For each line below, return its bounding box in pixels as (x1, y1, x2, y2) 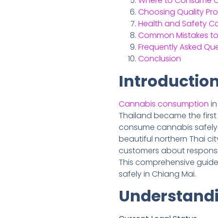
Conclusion (138, 53, 181, 65)
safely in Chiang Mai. (119, 168, 196, 180)
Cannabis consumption (119, 98, 211, 109)
